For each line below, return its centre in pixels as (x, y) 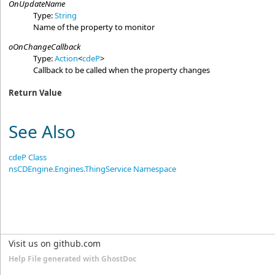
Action (67, 59)
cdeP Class (28, 157)
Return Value (36, 92)
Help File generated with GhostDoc (72, 258)
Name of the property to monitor (94, 27)
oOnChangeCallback (45, 47)
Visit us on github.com (55, 243)
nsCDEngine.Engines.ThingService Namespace (93, 168)
